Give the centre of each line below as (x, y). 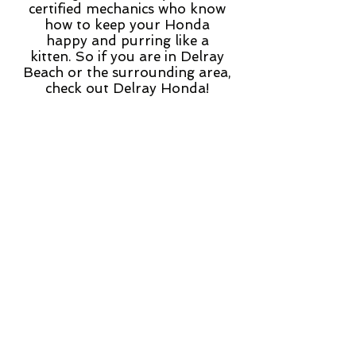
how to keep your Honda (127, 25)
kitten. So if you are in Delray (127, 56)
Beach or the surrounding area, (127, 72)
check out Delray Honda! (127, 88)
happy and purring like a (127, 41)
